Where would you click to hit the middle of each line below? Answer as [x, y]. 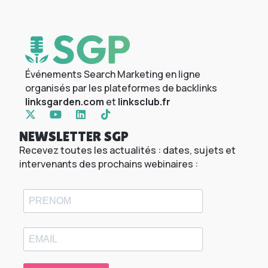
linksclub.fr [144, 101]
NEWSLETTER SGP [74, 136]
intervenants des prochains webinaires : [109, 164]
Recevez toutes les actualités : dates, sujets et [128, 150]
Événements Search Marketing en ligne [113, 74]
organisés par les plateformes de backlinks [121, 88]
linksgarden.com [65, 101]
